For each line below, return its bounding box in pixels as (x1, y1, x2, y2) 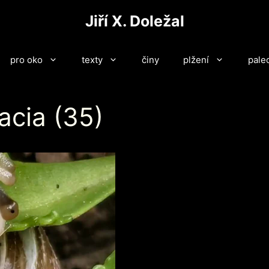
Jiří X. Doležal (85, 12, 184, 30)
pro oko (10, 54, 43, 65)
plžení (183, 54, 209, 65)
